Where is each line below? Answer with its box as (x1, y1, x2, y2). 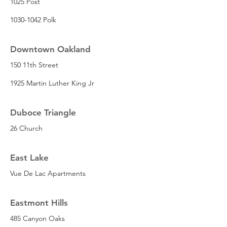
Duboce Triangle (10, 107, 76, 118)
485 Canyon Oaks (10, 213, 65, 223)
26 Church (10, 123, 43, 133)
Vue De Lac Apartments (10, 168, 86, 178)
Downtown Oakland (10, 44, 91, 54)
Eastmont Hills (10, 197, 68, 208)
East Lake (10, 152, 49, 163)
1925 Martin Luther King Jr (10, 78, 94, 88)
